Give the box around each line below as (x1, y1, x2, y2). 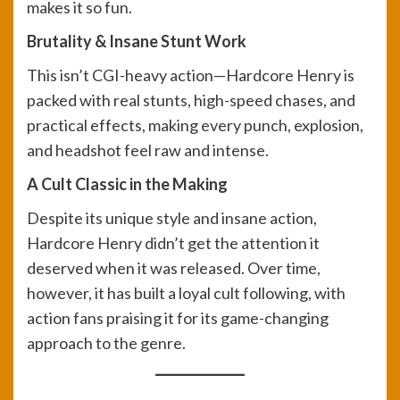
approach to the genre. (27, 333, 186, 354)
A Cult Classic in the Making (27, 174, 228, 195)
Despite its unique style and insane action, (27, 208, 317, 229)
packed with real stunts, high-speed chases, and (27, 90, 355, 111)
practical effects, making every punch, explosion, (27, 115, 363, 136)
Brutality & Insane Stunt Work (27, 31, 246, 52)
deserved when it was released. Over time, (27, 258, 321, 279)
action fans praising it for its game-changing (27, 308, 329, 329)
